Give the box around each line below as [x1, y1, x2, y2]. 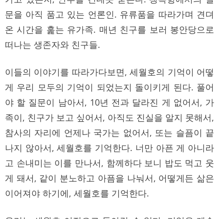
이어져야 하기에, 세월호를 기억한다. [5, 187, 149, 199]
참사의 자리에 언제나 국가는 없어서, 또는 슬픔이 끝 [5, 126, 214, 138]
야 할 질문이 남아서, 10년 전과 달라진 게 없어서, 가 [5, 96, 214, 108]
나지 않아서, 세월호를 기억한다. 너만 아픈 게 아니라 [5, 141, 214, 153]
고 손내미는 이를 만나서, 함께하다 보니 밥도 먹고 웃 [5, 156, 214, 169]
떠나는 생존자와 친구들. [5, 38, 100, 50]
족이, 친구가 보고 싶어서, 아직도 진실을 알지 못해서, [5, 111, 214, 123]
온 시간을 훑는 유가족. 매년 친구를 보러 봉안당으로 [5, 23, 214, 35]
